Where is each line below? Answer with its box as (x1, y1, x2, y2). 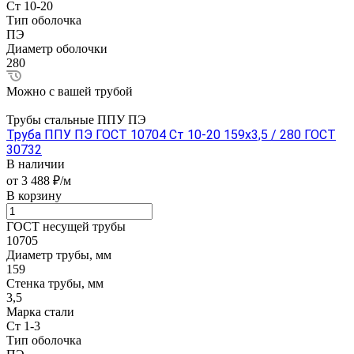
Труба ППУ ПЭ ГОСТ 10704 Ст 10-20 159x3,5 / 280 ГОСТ (6, 127, 336, 143)
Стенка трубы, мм (6, 277, 104, 291)
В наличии (6, 157, 65, 171)
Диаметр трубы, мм (6, 248, 111, 262)
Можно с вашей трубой (6, 85, 133, 99)
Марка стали (6, 305, 74, 319)
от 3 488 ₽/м (6, 174, 71, 188)
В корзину (6, 189, 62, 203)
